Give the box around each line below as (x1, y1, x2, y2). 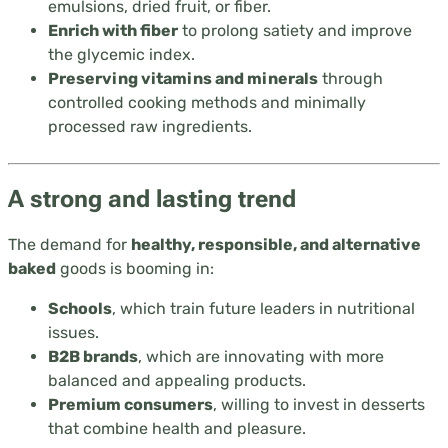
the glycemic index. (48, 44, 195, 64)
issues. (48, 322, 99, 342)
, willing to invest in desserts (213, 394, 425, 414)
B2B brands (48, 346, 138, 366)
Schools (48, 298, 112, 318)
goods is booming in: (56, 258, 214, 278)
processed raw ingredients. (48, 116, 252, 136)
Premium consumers (48, 394, 213, 414)
